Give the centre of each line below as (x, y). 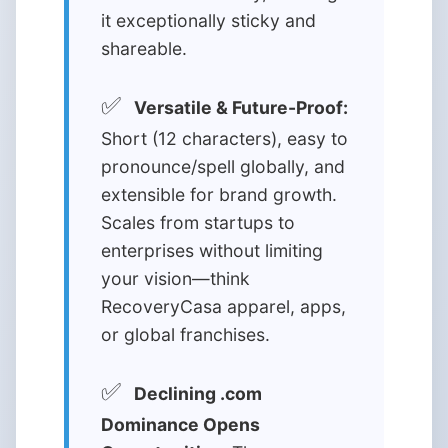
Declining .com (198, 393)
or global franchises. (185, 334)
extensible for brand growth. (219, 194)
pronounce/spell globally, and (223, 166)
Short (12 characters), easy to (224, 138)
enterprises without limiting (212, 250)
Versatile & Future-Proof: (241, 107)
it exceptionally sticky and (208, 20)
